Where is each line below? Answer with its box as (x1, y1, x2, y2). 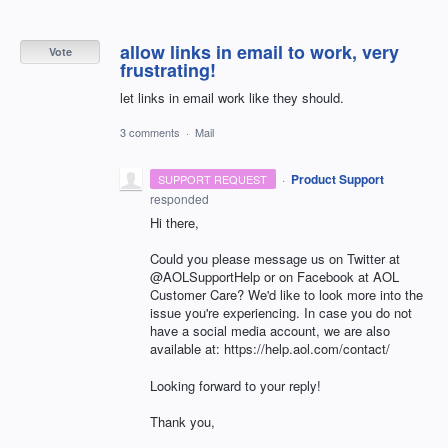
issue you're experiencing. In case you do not (150, 303, 412, 323)
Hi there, (150, 213, 203, 233)
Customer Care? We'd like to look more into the (150, 285, 423, 305)
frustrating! (120, 57, 216, 84)
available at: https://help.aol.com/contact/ (150, 339, 390, 359)
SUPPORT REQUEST (158, 171, 268, 188)
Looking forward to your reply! (150, 375, 325, 395)
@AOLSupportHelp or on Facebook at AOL (150, 267, 399, 287)
